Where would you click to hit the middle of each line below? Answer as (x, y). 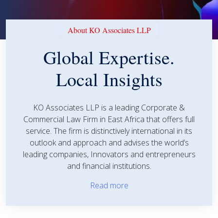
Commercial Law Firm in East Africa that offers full (109, 119)
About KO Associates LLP (109, 30)
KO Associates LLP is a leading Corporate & (109, 107)
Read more (109, 185)
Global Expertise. (109, 57)
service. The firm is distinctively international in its (109, 131)
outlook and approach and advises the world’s (109, 142)
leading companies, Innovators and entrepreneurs (109, 154)
